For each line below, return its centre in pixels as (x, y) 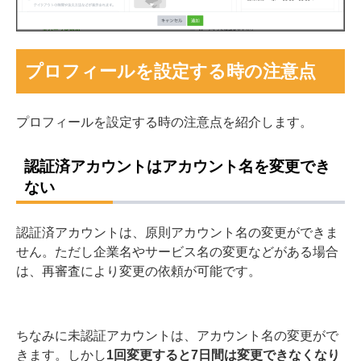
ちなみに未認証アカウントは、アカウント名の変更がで (177, 336)
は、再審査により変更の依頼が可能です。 (139, 271)
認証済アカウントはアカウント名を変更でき (177, 166)
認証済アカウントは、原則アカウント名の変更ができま (177, 232)
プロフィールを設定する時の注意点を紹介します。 (164, 121)
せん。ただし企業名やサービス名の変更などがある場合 (177, 252)
